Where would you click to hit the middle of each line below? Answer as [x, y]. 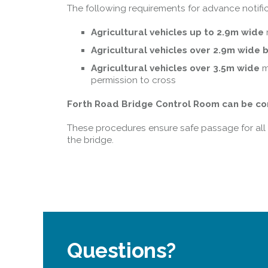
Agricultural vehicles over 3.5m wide [175, 68]
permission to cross [133, 80]
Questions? [121, 250]
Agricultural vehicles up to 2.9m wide [177, 32]
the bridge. [90, 140]
